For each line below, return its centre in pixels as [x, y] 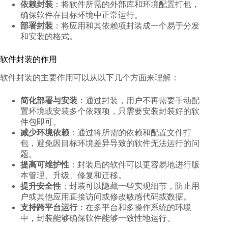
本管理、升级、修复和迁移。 [73, 175]
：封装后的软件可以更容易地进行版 [134, 164]
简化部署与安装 [49, 100]
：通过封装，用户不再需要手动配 [138, 100]
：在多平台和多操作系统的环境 [134, 207]
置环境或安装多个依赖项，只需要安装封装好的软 [110, 111]
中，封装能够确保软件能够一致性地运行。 [98, 218]
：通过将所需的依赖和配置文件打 [130, 132]
